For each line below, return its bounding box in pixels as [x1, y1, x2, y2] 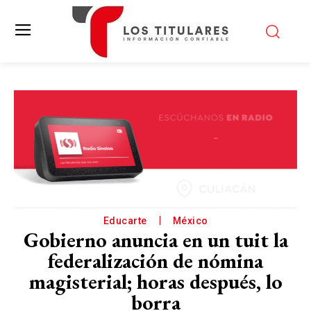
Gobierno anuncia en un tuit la [23, 226, 288, 253]
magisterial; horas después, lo [28, 268, 283, 295]
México [172, 215, 208, 226]
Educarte [103, 215, 147, 226]
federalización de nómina [48, 247, 263, 274]
